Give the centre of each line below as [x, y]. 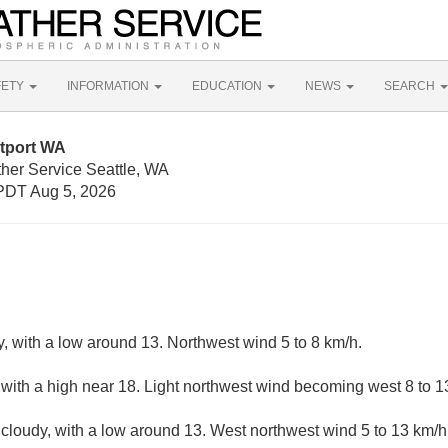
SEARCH [411, 86]
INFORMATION [109, 86]
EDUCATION [228, 86]
